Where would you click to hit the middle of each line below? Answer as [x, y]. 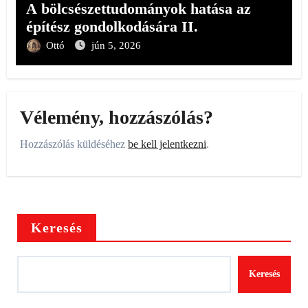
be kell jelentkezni [167, 144]
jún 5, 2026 [116, 45]
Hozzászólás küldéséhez [74, 144]
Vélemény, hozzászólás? [117, 118]
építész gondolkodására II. [112, 26]
